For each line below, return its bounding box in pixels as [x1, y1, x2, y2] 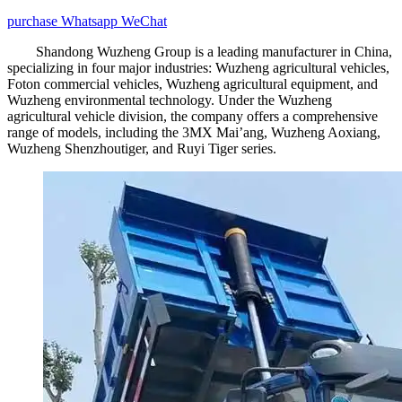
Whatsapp [61, 13, 121, 29]
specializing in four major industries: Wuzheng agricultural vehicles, [7, 59, 389, 75]
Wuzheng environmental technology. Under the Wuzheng [7, 92, 332, 108]
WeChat [121, 13, 167, 29]
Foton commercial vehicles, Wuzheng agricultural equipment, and [7, 75, 378, 92]
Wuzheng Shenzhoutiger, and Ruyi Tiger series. [7, 140, 276, 156]
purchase [7, 13, 61, 29]
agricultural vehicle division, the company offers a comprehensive [7, 108, 378, 124]
